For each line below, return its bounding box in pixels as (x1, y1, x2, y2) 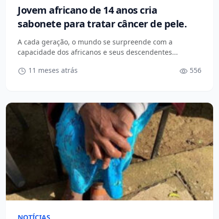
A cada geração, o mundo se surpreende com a (18, 37, 173, 46)
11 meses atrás (26, 66, 78, 75)
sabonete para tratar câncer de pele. (18, 17, 187, 30)
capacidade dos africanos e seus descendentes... (18, 47, 178, 57)
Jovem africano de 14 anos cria (18, 3, 157, 17)
